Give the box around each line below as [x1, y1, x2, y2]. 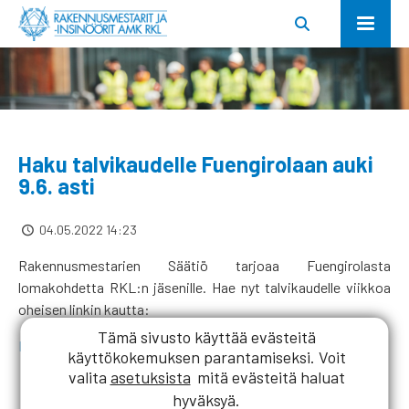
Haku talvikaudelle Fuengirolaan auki [18, 151, 373, 178]
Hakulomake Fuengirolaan [18, 336, 178, 354]
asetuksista [110, 366, 191, 387]
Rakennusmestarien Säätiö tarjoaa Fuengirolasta [18, 256, 391, 274]
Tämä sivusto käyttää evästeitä [97, 326, 316, 347]
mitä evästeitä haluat [193, 366, 345, 387]
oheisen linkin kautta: [18, 299, 150, 318]
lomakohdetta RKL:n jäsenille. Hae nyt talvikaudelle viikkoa [18, 278, 391, 296]
